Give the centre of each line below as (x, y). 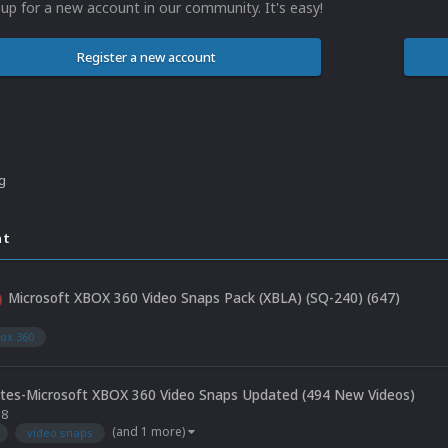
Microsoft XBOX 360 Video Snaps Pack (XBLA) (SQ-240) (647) (204, 298)
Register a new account (146, 57)
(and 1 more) (150, 431)
